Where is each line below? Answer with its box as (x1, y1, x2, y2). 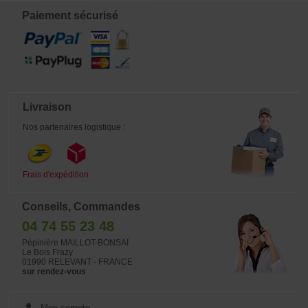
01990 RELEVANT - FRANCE (22, 257, 133, 267)
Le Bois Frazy (22, 247, 73, 257)
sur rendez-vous (22, 267, 86, 276)
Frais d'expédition (23, 170, 89, 179)
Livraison (23, 101, 71, 113)
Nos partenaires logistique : (23, 122, 125, 132)
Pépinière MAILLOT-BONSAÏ (22, 238, 129, 247)
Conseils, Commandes (22, 201, 140, 212)
